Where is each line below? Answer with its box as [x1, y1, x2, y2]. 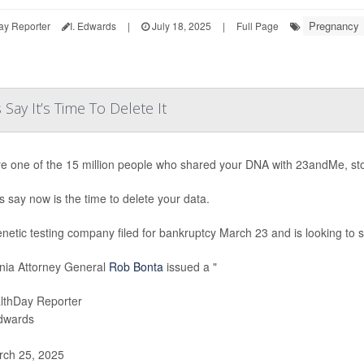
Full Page [236, 19, 279, 32]
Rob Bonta [108, 258, 163, 275]
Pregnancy [308, 18, 359, 33]
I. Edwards [69, 19, 116, 32]
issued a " [162, 258, 217, 275]
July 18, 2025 [149, 19, 211, 32]
